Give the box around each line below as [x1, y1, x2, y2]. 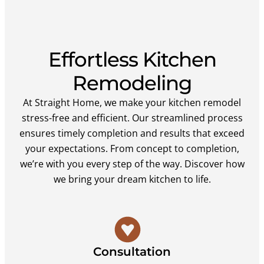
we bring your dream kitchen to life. [53, 172, 211, 186]
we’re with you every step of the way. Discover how [19, 157, 245, 170]
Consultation [93, 243, 171, 259]
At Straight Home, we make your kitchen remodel [23, 95, 241, 109]
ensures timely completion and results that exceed [19, 126, 245, 140]
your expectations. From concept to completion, [25, 141, 239, 155]
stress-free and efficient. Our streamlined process [21, 111, 243, 124]
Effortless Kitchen [48, 47, 216, 71]
